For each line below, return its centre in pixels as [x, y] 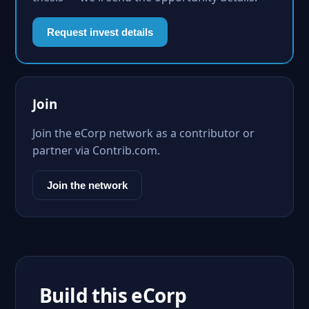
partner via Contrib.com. [96, 150]
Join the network [87, 185]
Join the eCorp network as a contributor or [143, 133]
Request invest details [100, 32]
